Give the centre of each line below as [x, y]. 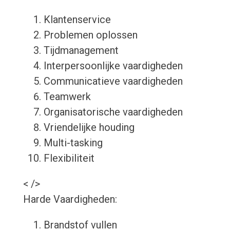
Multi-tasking [73, 143]
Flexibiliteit [69, 158]
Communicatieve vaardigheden [113, 81]
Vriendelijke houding [89, 128]
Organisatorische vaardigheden [113, 112]
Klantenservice [77, 20]
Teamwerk [67, 97]
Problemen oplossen [90, 35]
